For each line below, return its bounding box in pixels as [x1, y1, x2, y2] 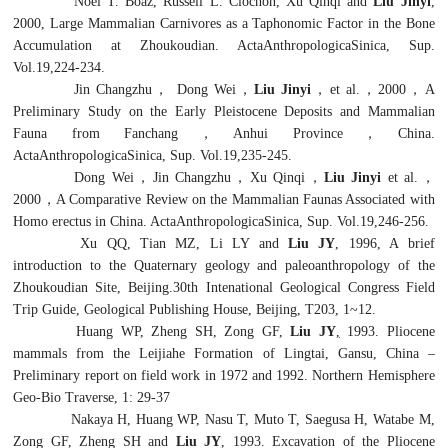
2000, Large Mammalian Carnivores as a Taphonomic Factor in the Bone [13, 15, 435, 31]
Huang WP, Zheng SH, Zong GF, [76, 323, 291, 339]
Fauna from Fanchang [13, 125, 179, 141]
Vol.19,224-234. [13, 59, 106, 75]
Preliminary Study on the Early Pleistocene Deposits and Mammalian [13, 103, 435, 119]
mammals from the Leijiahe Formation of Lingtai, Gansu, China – [13, 345, 435, 361]
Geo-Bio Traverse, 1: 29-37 [13, 389, 171, 405]
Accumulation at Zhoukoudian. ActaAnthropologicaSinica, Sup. [13, 37, 435, 53]
